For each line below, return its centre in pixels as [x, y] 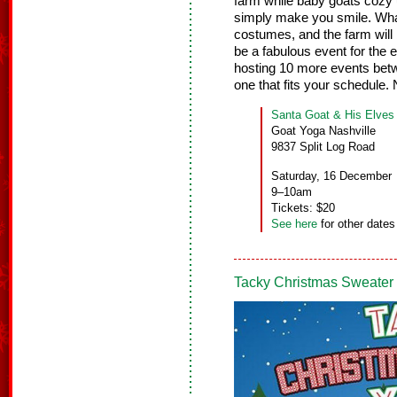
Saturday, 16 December [331, 176]
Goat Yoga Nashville [323, 131]
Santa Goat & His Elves [333, 115]
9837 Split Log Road [323, 147]
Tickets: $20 [303, 208]
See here [294, 224]
